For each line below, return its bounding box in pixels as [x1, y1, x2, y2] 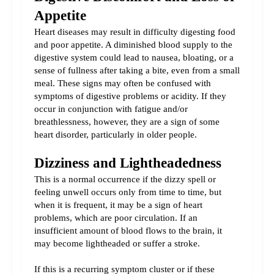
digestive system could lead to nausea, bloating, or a [34, 53, 234, 63]
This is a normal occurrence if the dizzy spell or [34, 174, 216, 185]
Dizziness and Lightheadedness [34, 155, 221, 171]
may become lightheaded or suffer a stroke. [34, 239, 200, 249]
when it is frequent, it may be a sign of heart [34, 200, 202, 210]
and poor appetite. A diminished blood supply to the [34, 40, 232, 50]
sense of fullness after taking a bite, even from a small [34, 65, 240, 76]
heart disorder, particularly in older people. [34, 130, 197, 140]
